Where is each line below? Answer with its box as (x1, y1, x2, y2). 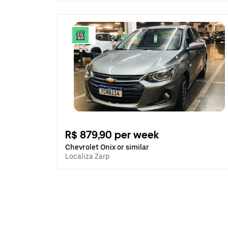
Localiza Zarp (65, 152, 109, 160)
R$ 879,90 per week (65, 129, 159, 141)
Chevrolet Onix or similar (65, 143, 149, 151)
